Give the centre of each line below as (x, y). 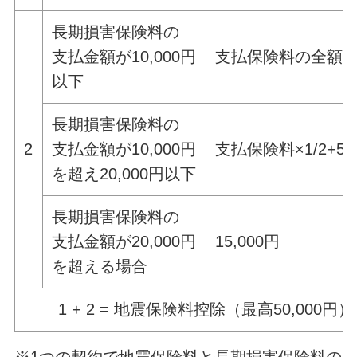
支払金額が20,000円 (124, 241)
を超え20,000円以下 (124, 173)
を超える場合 (100, 266)
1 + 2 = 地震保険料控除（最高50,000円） (206, 309)
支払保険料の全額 (279, 56)
